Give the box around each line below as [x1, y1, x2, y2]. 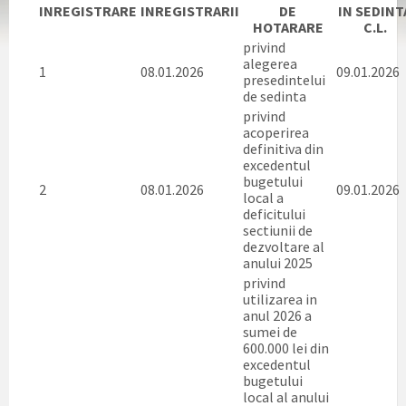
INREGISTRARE [39, 2, 137, 20]
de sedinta [243, 87, 306, 105]
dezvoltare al [243, 237, 324, 256]
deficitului [243, 205, 305, 223]
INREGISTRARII [140, 2, 239, 20]
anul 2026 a [243, 306, 312, 324]
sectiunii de [243, 221, 313, 239]
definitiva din [243, 140, 324, 158]
